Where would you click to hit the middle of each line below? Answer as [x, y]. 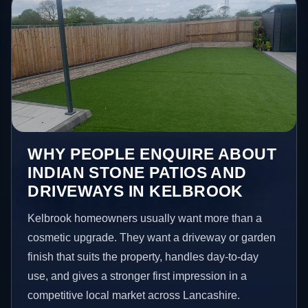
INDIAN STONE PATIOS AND [137, 172]
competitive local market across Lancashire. [134, 295]
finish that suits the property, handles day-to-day [143, 256]
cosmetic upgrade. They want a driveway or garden [152, 237]
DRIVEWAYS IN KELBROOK [135, 191]
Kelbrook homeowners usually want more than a [145, 218]
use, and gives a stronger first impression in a [137, 276]
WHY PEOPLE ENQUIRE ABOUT [152, 154]
